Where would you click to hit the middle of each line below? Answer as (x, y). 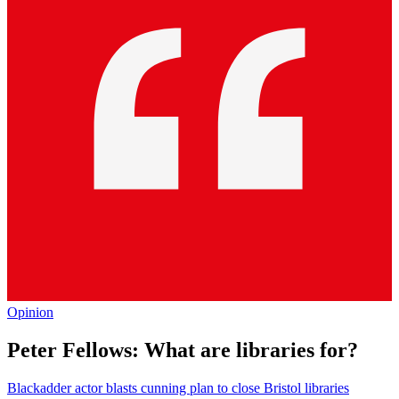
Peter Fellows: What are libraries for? (183, 350)
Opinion (30, 313)
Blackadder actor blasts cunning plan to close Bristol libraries (178, 388)
